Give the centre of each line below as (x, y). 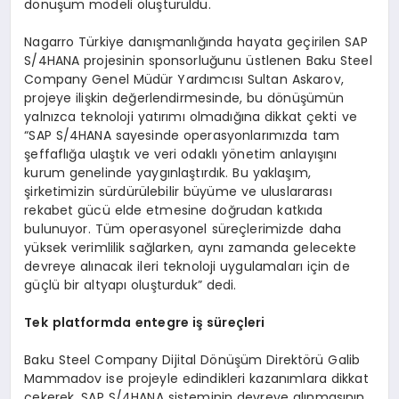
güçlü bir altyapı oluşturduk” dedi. (130, 285)
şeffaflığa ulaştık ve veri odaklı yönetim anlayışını (181, 155)
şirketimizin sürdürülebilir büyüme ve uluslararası (178, 192)
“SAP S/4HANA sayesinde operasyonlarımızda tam (182, 136)
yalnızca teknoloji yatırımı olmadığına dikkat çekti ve (191, 117)
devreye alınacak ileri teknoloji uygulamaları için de (187, 267)
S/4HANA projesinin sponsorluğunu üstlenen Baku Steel (198, 61)
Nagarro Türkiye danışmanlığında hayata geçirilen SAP (196, 42)
